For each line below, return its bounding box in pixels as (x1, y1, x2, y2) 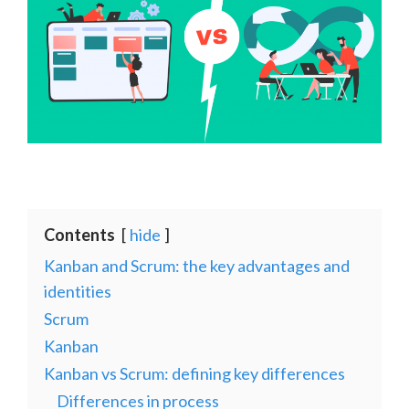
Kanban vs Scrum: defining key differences (44, 362, 345, 383)
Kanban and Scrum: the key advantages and (44, 255, 350, 276)
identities (44, 280, 111, 301)
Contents (44, 224, 115, 245)
